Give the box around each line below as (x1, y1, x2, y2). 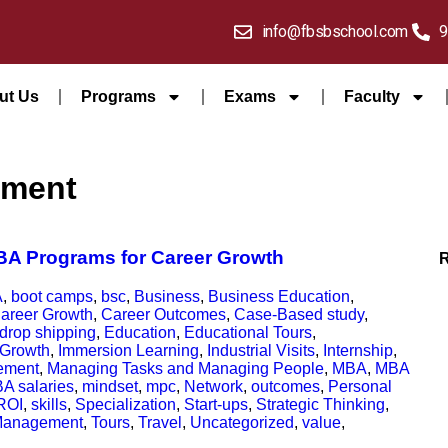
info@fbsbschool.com (261, 22, 412, 41)
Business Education (208, 288, 350, 305)
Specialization (75, 396, 176, 413)
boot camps (11, 288, 93, 305)
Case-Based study (234, 306, 364, 323)
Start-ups (184, 396, 248, 413)
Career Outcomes (101, 306, 226, 323)
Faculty (343, 88, 400, 105)
